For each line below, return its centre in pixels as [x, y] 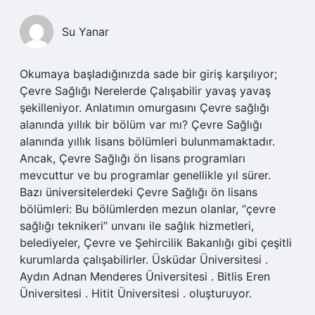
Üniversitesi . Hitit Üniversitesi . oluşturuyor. [136, 293]
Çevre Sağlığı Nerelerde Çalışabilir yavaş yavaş [145, 91]
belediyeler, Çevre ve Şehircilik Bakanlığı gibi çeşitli [156, 243]
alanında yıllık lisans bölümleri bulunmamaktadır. [147, 141]
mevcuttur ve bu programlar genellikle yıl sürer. [145, 175]
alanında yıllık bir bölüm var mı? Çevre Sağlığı [141, 124]
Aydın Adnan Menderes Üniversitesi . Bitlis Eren [145, 276]
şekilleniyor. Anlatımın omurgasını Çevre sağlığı [144, 108]
